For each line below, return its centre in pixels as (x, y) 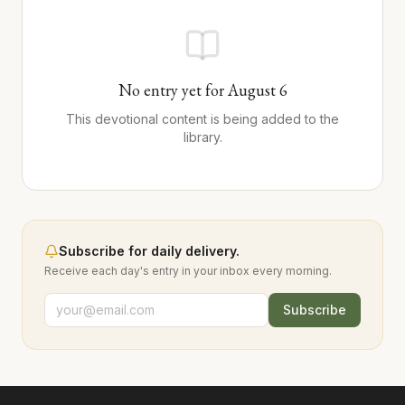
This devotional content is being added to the (202, 119)
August (251, 90)
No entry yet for (173, 90)
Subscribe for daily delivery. (149, 251)
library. (202, 137)
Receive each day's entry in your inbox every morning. (188, 271)
